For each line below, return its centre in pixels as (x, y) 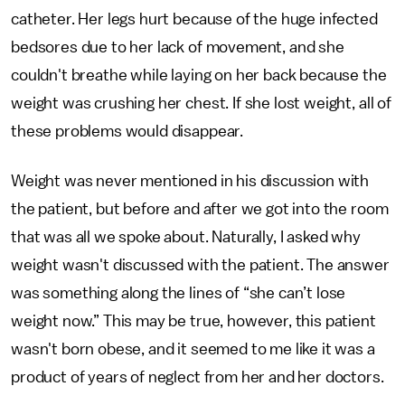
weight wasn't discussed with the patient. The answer (200, 265)
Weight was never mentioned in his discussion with (190, 181)
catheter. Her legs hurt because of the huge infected (194, 19)
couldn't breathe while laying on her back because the (199, 75)
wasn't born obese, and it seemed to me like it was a (193, 349)
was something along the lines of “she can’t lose (179, 293)
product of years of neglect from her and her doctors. (198, 377)
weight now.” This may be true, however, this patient (193, 321)
